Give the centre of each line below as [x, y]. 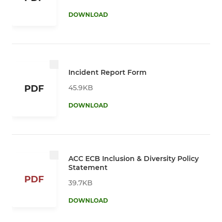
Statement [88, 167]
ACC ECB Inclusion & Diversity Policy [134, 158]
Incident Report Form [108, 72]
